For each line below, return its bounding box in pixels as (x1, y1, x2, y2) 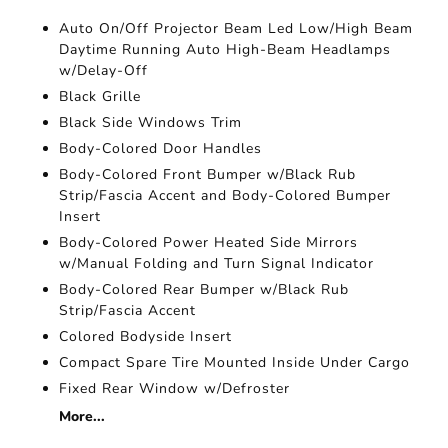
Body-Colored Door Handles (59, 139, 263, 159)
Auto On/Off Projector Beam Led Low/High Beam (59, 19, 414, 39)
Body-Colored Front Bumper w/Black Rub (59, 165, 357, 185)
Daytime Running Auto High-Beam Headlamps (59, 40, 392, 60)
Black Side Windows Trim (59, 113, 243, 133)
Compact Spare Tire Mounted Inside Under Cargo (59, 353, 411, 373)
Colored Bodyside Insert (59, 327, 233, 347)
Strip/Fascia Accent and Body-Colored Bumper (59, 186, 392, 206)
